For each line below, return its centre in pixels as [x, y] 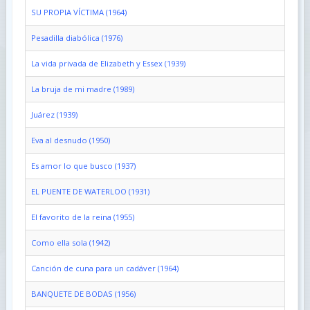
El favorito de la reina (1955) [82, 217]
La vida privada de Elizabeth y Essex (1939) [108, 63]
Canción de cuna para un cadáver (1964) [104, 268]
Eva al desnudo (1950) [70, 140]
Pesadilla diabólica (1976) [76, 37]
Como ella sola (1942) [70, 242]
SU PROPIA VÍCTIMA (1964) [79, 12]
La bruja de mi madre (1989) [82, 89]
